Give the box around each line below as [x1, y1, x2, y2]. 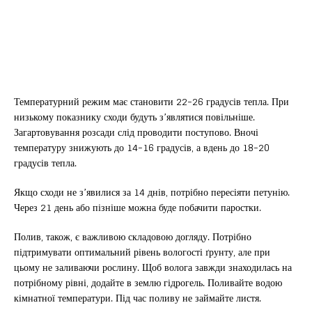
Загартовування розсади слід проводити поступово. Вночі [14, 123, 258, 141]
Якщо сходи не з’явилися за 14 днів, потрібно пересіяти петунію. [14, 183, 290, 201]
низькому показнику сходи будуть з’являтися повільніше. [14, 108, 255, 126]
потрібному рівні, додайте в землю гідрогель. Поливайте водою [14, 274, 282, 292]
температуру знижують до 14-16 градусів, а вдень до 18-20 [14, 139, 270, 157]
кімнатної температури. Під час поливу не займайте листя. [14, 289, 261, 307]
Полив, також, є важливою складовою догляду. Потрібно [14, 228, 251, 246]
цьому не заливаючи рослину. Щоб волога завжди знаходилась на [14, 258, 292, 276]
